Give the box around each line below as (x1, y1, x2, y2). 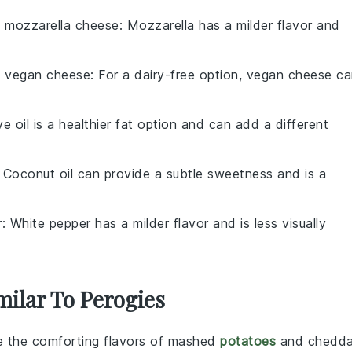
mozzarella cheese (5, 16, 119, 33)
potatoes (220, 332, 276, 349)
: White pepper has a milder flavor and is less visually (2, 214, 326, 231)
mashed (167, 332, 220, 349)
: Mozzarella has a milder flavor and (119, 16, 340, 33)
